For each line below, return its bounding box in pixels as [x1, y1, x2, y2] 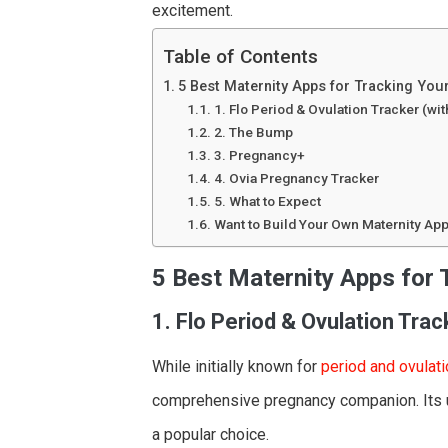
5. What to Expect [213, 192, 321, 209]
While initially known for [152, 356, 321, 376]
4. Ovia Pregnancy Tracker [213, 169, 379, 186]
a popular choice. [152, 424, 269, 444]
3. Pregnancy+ [213, 146, 305, 163]
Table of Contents [163, 45, 318, 69]
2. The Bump [213, 123, 293, 140]
